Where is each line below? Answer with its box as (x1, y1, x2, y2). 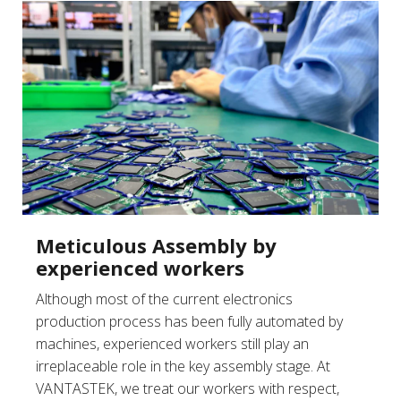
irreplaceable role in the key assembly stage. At (36, 355, 330, 376)
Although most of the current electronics (36, 288, 293, 309)
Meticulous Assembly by (36, 231, 277, 259)
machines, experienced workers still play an (36, 333, 309, 354)
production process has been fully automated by (36, 311, 343, 331)
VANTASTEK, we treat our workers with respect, (36, 378, 339, 398)
